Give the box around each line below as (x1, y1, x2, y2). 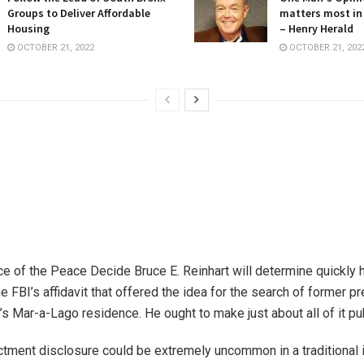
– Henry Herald (279, 20, 353, 36)
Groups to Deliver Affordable (7, 5, 150, 20)
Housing (7, 20, 50, 36)
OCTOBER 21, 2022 (15, 41, 94, 53)
